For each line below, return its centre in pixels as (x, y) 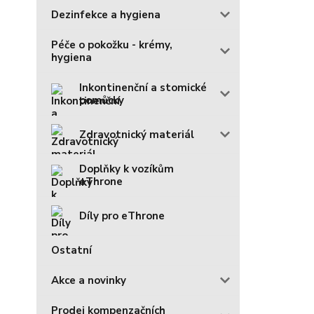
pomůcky (102, 100)
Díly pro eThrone (122, 216)
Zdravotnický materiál (137, 134)
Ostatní (71, 250)
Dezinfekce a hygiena (106, 14)
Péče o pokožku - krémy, (112, 45)
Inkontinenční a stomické (143, 87)
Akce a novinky (89, 280)
